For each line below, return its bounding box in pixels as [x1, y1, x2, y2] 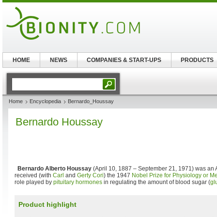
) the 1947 [104, 172, 132, 179]
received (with [15, 172, 53, 179]
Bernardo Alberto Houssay [17, 165, 92, 172]
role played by [15, 179, 53, 186]
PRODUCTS [181, 57, 214, 63]
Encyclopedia [30, 98, 61, 104]
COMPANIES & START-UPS [87, 57, 162, 63]
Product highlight [18, 201, 77, 208]
